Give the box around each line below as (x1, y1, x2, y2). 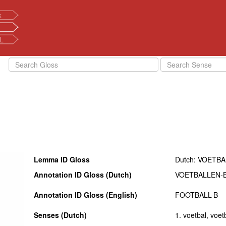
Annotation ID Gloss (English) (34, 190, 138, 200)
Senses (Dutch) (34, 210, 87, 220)
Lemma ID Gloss (34, 154, 90, 164)
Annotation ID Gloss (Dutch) (34, 169, 132, 180)
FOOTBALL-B (175, 190, 218, 200)
